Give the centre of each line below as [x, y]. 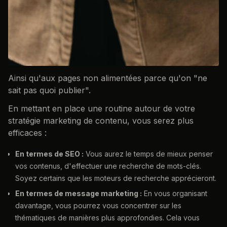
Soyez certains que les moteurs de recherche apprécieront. [116, 178]
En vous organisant [175, 194]
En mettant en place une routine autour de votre [102, 108]
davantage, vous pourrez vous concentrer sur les [98, 206]
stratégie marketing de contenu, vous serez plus [101, 120]
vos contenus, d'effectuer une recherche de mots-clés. [108, 166]
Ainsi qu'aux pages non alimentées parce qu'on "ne [108, 78]
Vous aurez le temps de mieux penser [148, 154]
